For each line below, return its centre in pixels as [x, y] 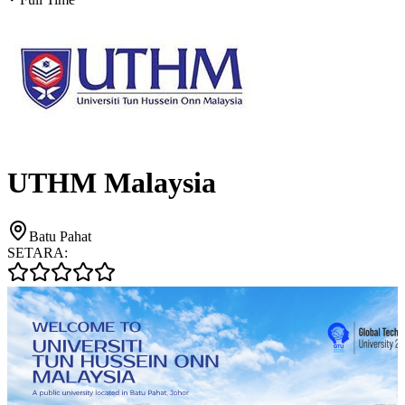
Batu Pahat [60, 236]
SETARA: [38, 252]
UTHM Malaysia [112, 183]
